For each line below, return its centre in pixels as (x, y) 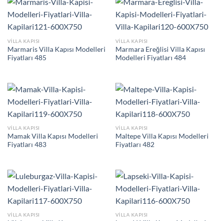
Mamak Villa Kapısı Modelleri (53, 136)
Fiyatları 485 (27, 57)
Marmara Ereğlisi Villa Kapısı (160, 49)
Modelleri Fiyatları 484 (150, 57)
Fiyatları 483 (27, 144)
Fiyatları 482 (135, 144)
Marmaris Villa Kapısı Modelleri (56, 49)
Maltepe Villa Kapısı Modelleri (162, 136)
